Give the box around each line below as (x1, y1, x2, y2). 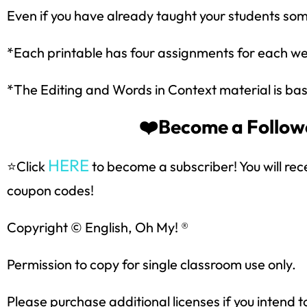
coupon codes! (7, 181, 94, 199)
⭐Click (7, 157, 48, 175)
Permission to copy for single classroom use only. (7, 255, 296, 273)
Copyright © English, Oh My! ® (7, 218, 188, 236)
